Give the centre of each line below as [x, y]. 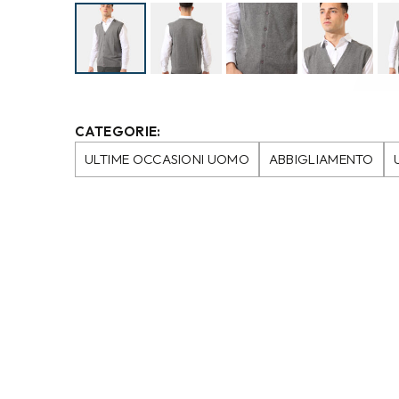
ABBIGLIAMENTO [321, 159]
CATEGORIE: [118, 131]
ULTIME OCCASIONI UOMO [167, 159]
